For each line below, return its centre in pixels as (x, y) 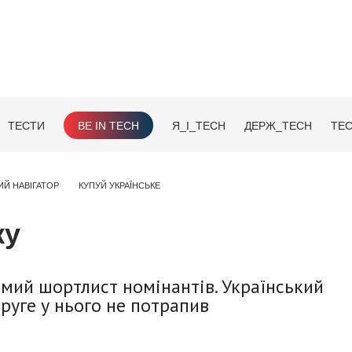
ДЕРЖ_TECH (278, 125)
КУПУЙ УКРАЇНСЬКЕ (119, 185)
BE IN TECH (108, 125)
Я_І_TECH (199, 125)
